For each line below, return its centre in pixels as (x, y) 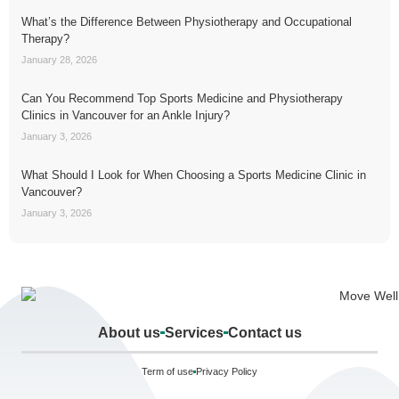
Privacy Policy (227, 371)
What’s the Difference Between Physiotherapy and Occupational (187, 21)
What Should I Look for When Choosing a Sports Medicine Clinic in (194, 175)
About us (129, 332)
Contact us (265, 332)
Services (194, 332)
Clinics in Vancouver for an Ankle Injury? (126, 115)
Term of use (167, 371)
